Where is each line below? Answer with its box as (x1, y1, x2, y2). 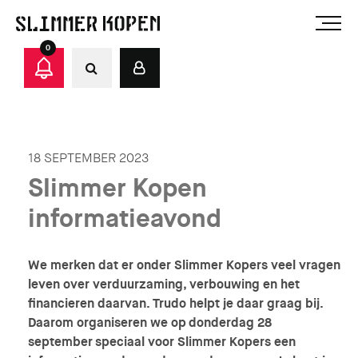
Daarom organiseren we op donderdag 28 (28, 313, 272, 331)
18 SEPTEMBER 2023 (28, 149, 149, 166)
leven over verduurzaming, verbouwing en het (28, 275, 300, 292)
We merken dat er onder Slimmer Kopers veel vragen (28, 256, 340, 273)
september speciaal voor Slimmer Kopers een (28, 332, 296, 350)
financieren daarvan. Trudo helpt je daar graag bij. (28, 294, 323, 312)
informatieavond (28, 202, 221, 235)
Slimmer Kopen (28, 172, 207, 205)
